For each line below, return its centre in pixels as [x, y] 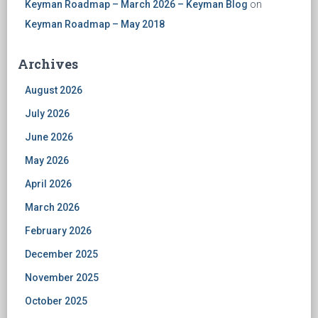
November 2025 [62, 278]
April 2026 [48, 184]
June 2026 [49, 137]
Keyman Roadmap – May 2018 [95, 24]
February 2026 [58, 231]
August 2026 [54, 90]
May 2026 [47, 160]
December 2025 [61, 254]
